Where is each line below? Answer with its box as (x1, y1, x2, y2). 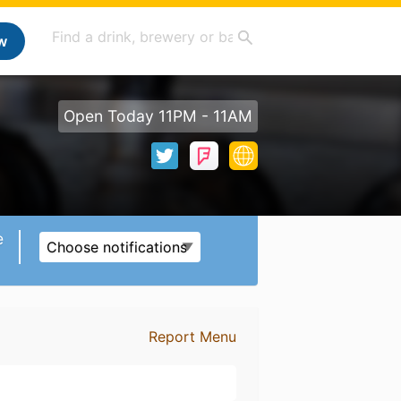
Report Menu (148, 328, 236, 346)
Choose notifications (47, 238, 187, 256)
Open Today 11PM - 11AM (64, 107, 252, 125)
